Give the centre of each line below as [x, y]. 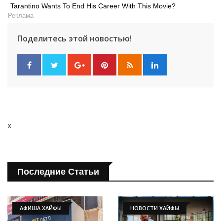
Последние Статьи [58, 172]
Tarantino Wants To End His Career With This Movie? [93, 6]
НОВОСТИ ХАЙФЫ [155, 208]
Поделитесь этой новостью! [74, 39]
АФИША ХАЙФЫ [41, 208]
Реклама [21, 16]
